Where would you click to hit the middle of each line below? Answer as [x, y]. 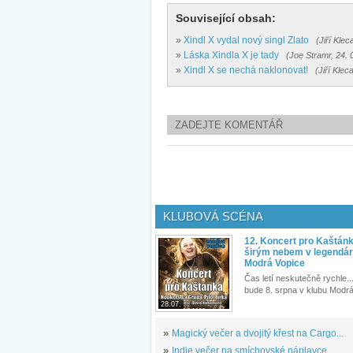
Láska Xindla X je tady [231, 55]
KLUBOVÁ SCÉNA [213, 217]
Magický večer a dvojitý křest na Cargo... [258, 334]
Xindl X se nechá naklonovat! [246, 70]
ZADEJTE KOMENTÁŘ [229, 125]
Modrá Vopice [275, 264]
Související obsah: [226, 18]
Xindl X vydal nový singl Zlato [246, 40]
